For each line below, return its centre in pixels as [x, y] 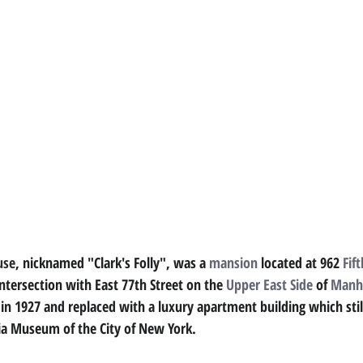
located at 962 [302, 263]
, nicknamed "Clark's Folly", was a [112, 263]
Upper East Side [269, 285]
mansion [233, 263]
